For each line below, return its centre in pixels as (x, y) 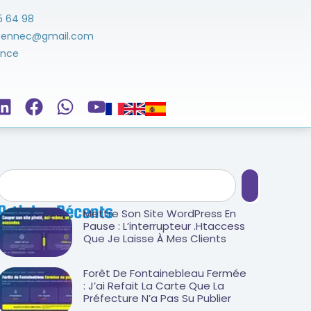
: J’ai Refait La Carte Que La (154, 286)
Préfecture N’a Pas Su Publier (157, 299)
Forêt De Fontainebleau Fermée (165, 274)
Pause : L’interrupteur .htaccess (164, 226)
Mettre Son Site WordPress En (160, 213)
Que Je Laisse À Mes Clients (155, 238)
